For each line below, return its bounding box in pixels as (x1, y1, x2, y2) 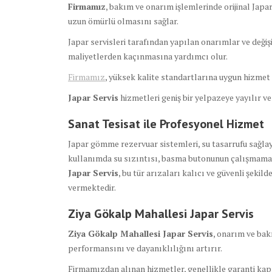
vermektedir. (68, 182, 116, 194)
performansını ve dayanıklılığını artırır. (68, 242, 222, 254)
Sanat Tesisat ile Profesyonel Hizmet (68, 116, 264, 132)
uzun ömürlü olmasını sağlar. (68, 15, 178, 27)
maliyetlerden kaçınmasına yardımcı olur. (68, 50, 228, 63)
